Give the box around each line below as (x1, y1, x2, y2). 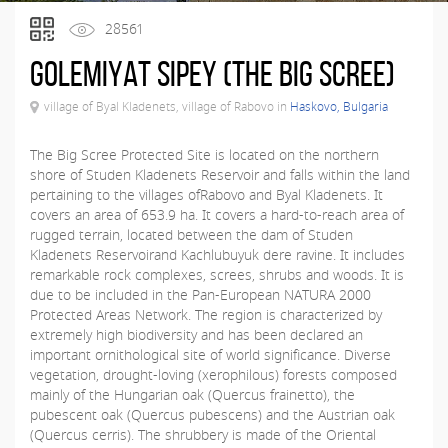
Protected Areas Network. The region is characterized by (30, 305, 382, 324)
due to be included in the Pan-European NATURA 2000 (30, 285, 371, 304)
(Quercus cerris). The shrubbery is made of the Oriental (30, 425, 376, 444)
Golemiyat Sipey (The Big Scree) (30, 54, 395, 93)
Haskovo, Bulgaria (290, 98, 388, 114)
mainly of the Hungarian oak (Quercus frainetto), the (30, 385, 355, 404)
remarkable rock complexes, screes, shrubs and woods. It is (30, 265, 404, 284)
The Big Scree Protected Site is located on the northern (30, 145, 379, 164)
